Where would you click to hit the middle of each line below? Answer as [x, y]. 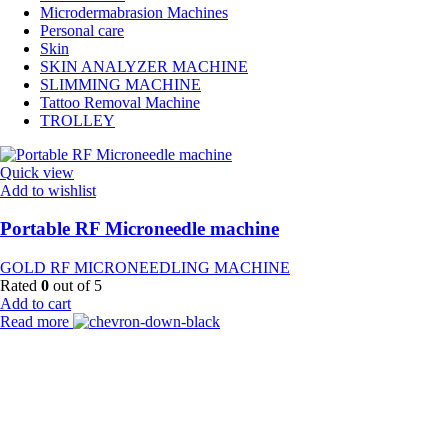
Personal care [82, 30]
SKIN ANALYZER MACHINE [144, 66]
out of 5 [75, 286]
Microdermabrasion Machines [134, 12]
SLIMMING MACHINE [120, 84]
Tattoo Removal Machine [120, 102]
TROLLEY [77, 120]
